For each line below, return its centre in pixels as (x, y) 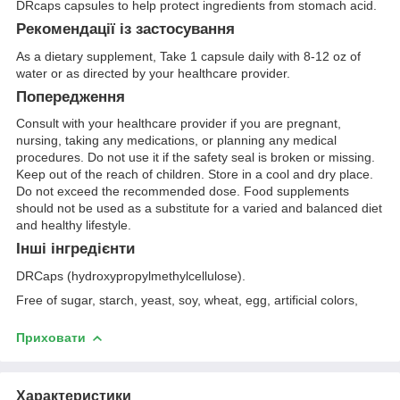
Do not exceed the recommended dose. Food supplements (183, 192)
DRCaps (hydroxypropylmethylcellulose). (131, 276)
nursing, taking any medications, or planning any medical (176, 141)
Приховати (51, 338)
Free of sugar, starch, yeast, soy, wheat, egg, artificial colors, (187, 300)
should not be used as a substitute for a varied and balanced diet (199, 208)
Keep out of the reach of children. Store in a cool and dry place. (195, 175)
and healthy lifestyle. (74, 225)
